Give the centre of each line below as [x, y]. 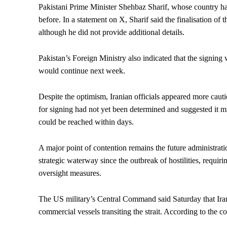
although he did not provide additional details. [111, 32]
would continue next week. [82, 71]
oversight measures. [70, 173]
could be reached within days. [86, 122]
